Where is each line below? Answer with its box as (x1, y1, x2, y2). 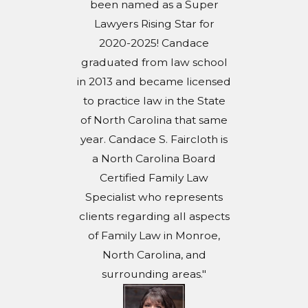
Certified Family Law (100, 170, 208, 184)
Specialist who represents (85, 190, 223, 203)
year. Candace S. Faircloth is (80, 132, 228, 146)
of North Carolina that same (80, 113, 228, 126)
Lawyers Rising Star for (93, 16, 214, 30)
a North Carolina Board (92, 151, 216, 165)
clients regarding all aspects (78, 209, 230, 223)
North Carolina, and (102, 247, 206, 261)
